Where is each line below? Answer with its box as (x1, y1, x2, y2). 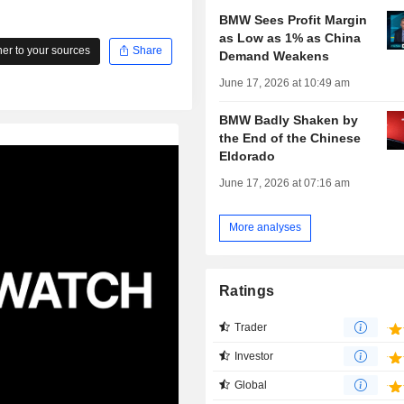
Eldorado (219, 148, 276, 163)
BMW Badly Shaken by (219, 112, 359, 127)
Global (234, 378, 268, 391)
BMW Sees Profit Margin (219, 12, 368, 27)
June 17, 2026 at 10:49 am (219, 76, 351, 89)
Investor (234, 349, 274, 363)
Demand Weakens (219, 48, 330, 63)
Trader (234, 320, 268, 334)
